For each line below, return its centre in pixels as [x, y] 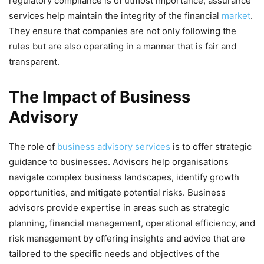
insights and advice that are [188, 239]
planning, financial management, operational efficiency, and [132, 223]
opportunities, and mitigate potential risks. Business [117, 193]
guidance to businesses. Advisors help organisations [119, 162]
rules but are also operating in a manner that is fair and [123, 47]
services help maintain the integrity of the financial [115, 16]
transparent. [37, 62]
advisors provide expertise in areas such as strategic [119, 208]
